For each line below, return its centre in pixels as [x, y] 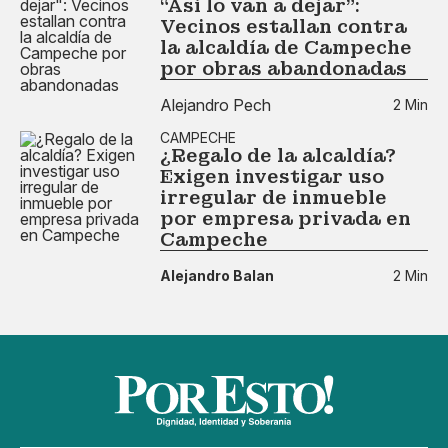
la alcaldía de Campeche [286, 47]
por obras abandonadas [283, 68]
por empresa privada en [285, 218]
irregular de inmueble [273, 197]
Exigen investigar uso [272, 176]
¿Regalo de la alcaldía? [278, 155]
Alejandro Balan [217, 275]
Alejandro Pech [215, 104]
